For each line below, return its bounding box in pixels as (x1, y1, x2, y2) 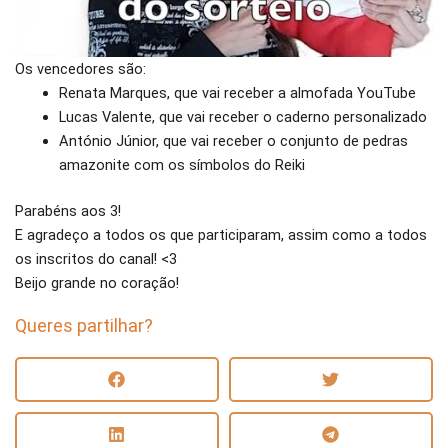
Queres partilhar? (15, 315, 153, 337)
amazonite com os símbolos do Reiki (58, 156, 305, 175)
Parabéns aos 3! (15, 202, 121, 221)
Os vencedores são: (15, 60, 146, 79)
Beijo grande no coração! (15, 274, 179, 293)
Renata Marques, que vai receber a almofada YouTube (58, 84, 416, 103)
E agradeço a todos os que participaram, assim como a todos (15, 226, 427, 245)
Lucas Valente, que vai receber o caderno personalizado (58, 108, 427, 127)
